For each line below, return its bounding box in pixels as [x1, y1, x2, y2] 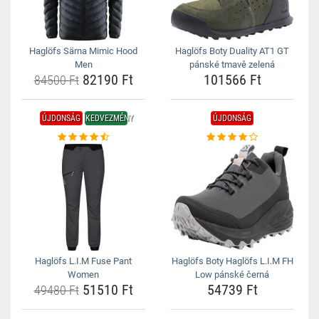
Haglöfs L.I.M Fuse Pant [35, 256, 132, 266]
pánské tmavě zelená [189, 59, 275, 70]
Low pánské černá [195, 269, 269, 280]
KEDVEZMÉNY [85, 113, 133, 123]
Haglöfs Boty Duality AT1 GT [175, 46, 289, 56]
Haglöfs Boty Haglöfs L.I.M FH [171, 256, 293, 266]
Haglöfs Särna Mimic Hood [29, 46, 137, 56]
